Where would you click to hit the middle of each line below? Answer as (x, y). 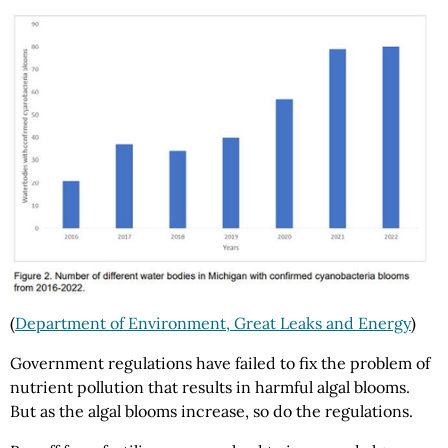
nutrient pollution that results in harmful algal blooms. (210, 386)
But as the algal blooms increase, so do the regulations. (211, 410)
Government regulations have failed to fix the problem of (220, 362)
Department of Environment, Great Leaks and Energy (213, 322)
